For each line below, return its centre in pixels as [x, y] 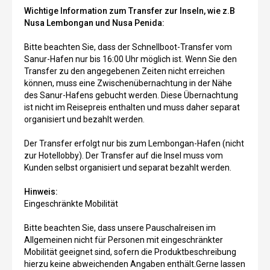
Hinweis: [41, 191]
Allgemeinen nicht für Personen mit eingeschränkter [124, 240]
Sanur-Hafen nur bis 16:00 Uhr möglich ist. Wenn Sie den [130, 59]
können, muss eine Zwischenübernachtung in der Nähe [128, 83]
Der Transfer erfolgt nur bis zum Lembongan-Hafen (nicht [134, 143]
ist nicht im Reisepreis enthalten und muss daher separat [132, 107]
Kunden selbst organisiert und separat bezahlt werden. [128, 167]
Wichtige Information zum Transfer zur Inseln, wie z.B [130, 11]
